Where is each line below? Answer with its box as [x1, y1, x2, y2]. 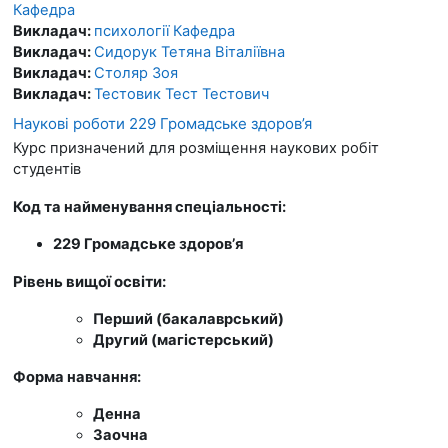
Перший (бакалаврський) [93, 309, 284, 328]
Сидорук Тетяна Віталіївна [94, 42, 285, 61]
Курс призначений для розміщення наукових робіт [13, 138, 379, 157]
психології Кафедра [94, 21, 235, 40]
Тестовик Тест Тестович [94, 84, 269, 103]
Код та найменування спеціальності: [13, 197, 289, 216]
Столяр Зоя [94, 63, 178, 82]
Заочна [93, 425, 148, 444]
